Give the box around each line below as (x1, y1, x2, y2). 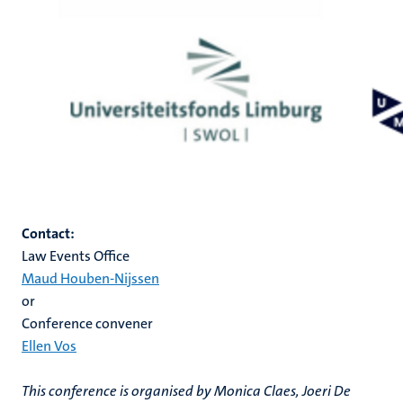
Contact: (22, 224, 77, 243)
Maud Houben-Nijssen (22, 269, 159, 288)
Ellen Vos (22, 336, 76, 355)
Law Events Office (22, 246, 130, 265)
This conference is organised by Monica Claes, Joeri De (22, 381, 351, 400)
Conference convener (22, 314, 153, 333)
